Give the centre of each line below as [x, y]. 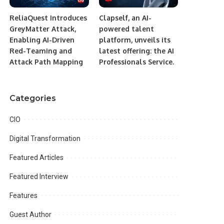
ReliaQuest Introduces [48, 18]
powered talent [126, 29]
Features [24, 196]
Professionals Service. [136, 62]
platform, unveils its [134, 40]
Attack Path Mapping [46, 62]
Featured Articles [37, 158]
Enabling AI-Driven [42, 40]
